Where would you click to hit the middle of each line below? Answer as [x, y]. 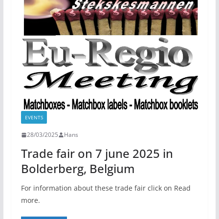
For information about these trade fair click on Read [106, 188]
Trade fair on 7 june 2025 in [97, 153]
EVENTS [34, 118]
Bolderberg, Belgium [78, 169]
